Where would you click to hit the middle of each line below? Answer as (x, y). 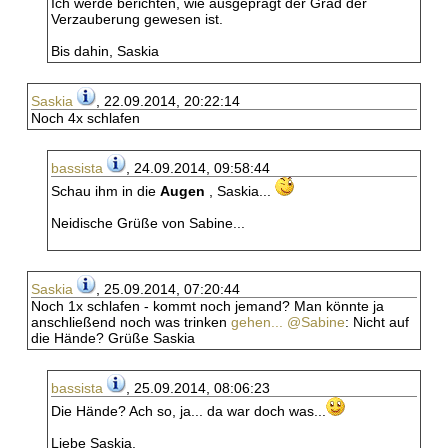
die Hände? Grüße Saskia (113, 338)
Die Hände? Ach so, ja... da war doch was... (188, 411)
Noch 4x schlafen (85, 118)
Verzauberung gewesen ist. (137, 19)
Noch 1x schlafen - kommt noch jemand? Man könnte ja (207, 306)
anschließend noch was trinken (131, 322)
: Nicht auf (377, 322)
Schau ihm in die (105, 191)
